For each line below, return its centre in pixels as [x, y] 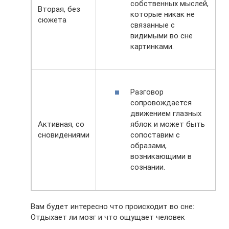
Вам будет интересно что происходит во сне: [112, 207]
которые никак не [163, 14]
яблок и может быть [168, 124]
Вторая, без [59, 9]
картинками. [152, 46]
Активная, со [61, 124]
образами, [148, 145]
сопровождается [161, 102]
